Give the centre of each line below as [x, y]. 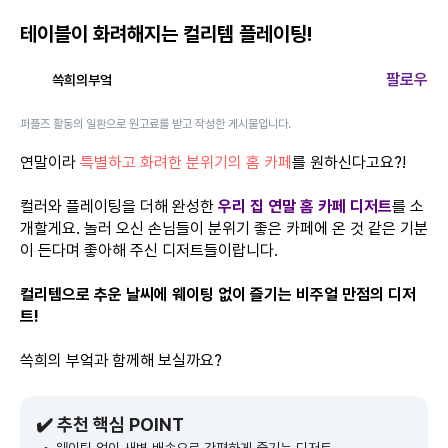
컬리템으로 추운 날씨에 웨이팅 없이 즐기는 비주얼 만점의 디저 [218, 294]
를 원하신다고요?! [349, 162]
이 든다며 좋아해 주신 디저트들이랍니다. [149, 250]
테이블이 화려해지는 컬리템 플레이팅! [166, 34]
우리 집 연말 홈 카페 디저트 [305, 206]
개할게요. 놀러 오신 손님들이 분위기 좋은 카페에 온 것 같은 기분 [224, 228]
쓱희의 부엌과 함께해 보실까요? [121, 360]
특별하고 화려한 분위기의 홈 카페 [186, 162]
